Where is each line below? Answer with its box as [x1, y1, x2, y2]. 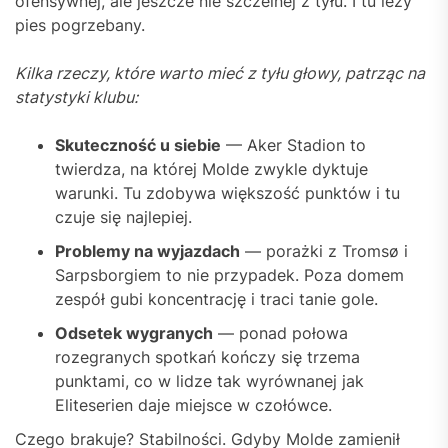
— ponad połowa [213, 323, 348, 344]
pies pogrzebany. [15, 15, 145, 36]
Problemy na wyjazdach [55, 241, 240, 262]
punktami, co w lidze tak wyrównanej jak [55, 371, 364, 392]
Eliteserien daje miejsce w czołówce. [55, 395, 332, 416]
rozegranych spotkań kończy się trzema [55, 347, 360, 368]
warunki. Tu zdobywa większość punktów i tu [55, 183, 400, 204]
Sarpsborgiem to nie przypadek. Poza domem [55, 265, 404, 286]
